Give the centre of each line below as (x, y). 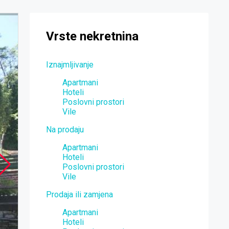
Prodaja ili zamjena (79, 194)
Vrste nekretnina (92, 36)
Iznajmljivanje (70, 64)
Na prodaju (65, 129)
